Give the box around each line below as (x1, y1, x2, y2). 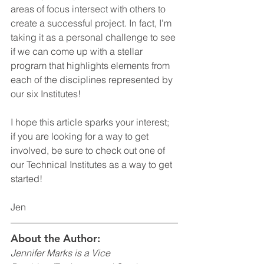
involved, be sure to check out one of (11, 144, 167, 156)
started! (11, 173, 47, 184)
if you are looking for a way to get (11, 130, 151, 142)
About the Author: (11, 232, 100, 245)
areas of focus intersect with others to (11, 3, 168, 15)
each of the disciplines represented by (11, 74, 175, 85)
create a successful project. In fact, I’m (11, 17, 174, 29)
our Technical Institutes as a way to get (11, 159, 174, 170)
